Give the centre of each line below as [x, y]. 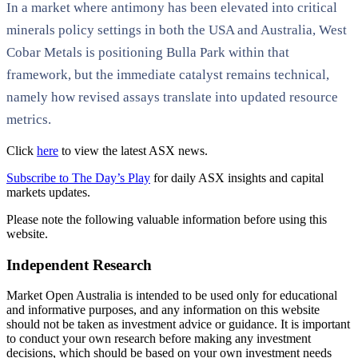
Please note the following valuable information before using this [167, 219]
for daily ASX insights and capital [239, 177]
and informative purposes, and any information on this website [163, 310]
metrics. [29, 119]
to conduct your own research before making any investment [159, 339]
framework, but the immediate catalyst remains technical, [168, 74]
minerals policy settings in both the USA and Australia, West [177, 30]
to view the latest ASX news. [135, 150]
